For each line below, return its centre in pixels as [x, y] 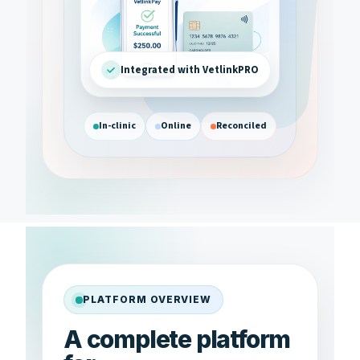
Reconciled [241, 126]
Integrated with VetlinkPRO [190, 70]
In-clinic [117, 126]
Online [176, 126]
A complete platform [177, 339]
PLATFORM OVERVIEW [147, 299]
